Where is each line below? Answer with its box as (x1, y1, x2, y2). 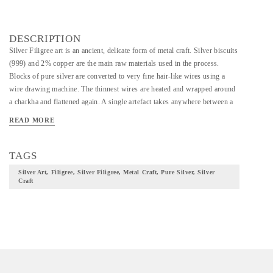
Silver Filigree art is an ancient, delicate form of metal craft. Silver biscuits (9, 46, 238, 55)
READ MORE (9, 116, 55, 124)
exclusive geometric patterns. (9, 136, 98, 144)
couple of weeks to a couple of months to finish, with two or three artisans (9, 110, 238, 119)
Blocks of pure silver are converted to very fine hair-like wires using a (9, 72, 225, 80)
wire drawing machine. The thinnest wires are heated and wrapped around (9, 85, 236, 93)
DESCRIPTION (9, 33, 82, 44)
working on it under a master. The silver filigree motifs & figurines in (9, 123, 222, 132)
